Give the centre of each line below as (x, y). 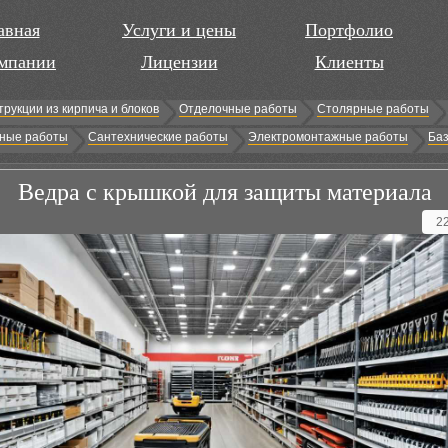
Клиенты (349, 62)
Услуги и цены (179, 30)
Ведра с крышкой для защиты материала (224, 192)
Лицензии (179, 62)
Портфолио (349, 30)
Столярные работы (373, 109)
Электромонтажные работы (328, 137)
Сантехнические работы (158, 137)
